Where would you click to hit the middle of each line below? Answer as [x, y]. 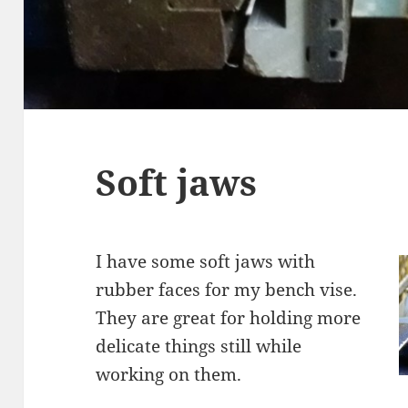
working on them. [169, 374]
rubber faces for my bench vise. [227, 289]
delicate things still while [199, 346]
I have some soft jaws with [206, 261]
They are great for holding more [229, 317]
